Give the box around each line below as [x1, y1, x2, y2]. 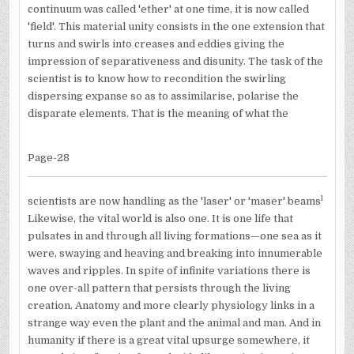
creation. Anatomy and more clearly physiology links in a [27, 299, 314, 311]
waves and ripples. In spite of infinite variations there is [27, 264, 311, 277]
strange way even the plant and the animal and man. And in [27, 316, 321, 329]
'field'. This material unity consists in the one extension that [27, 21, 325, 32]
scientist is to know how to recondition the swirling [27, 73, 286, 85]
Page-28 [27, 152, 70, 164]
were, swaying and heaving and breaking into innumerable [27, 247, 322, 259]
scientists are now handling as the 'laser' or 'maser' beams [27, 194, 321, 207]
